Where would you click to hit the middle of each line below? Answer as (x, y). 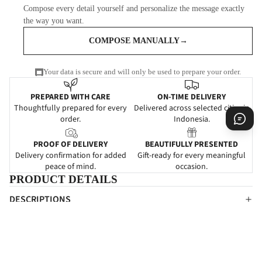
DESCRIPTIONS (40, 199)
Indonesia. (192, 120)
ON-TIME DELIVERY (192, 97)
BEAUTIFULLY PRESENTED (192, 145)
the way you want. (54, 21)
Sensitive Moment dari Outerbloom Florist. (89, 233)
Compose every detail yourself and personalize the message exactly (134, 9)
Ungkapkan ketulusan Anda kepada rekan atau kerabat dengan (126, 219)
